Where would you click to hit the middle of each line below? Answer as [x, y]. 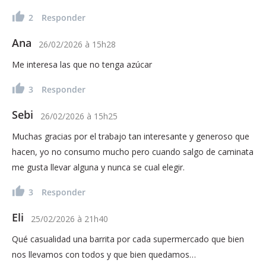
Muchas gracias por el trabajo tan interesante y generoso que [131, 136]
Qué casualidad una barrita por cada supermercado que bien [128, 239]
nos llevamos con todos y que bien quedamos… [104, 254]
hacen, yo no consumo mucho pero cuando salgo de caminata [133, 151]
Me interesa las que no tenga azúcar [82, 64]
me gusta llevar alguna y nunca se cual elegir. [98, 167]
